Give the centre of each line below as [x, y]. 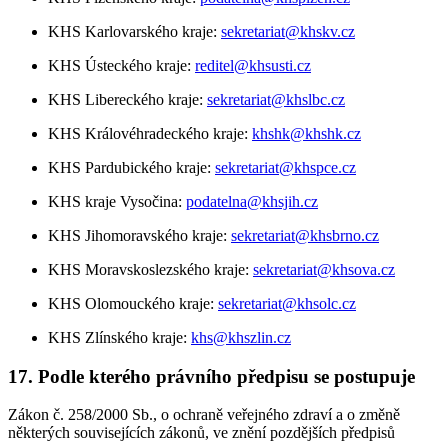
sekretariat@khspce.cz [285, 167]
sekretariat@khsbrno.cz [305, 235]
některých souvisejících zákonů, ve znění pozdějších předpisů [201, 433]
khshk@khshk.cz [306, 133]
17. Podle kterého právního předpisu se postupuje [211, 376]
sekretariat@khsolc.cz [287, 303]
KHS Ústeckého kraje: [121, 65]
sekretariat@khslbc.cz [276, 99]
